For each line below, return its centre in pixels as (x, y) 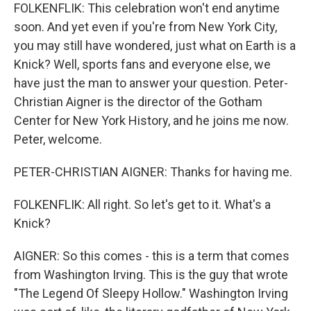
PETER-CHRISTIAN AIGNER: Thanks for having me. (153, 172)
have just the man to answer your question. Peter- (151, 83)
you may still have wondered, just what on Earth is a (155, 45)
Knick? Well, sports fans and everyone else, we (142, 64)
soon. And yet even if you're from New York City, (145, 27)
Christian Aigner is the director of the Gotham (138, 102)
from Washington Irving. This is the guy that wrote (151, 275)
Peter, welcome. (58, 139)
